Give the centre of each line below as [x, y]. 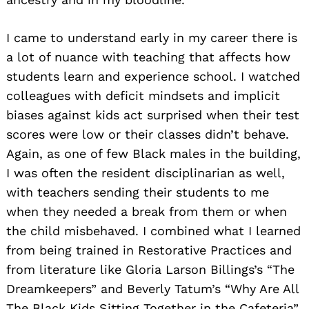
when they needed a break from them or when [147, 212]
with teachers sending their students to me [138, 192]
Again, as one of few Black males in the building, [153, 154]
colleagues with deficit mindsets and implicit [143, 96]
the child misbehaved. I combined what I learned [153, 231]
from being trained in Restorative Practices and [149, 250]
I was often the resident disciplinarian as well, [146, 173]
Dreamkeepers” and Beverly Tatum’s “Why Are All [152, 289]
